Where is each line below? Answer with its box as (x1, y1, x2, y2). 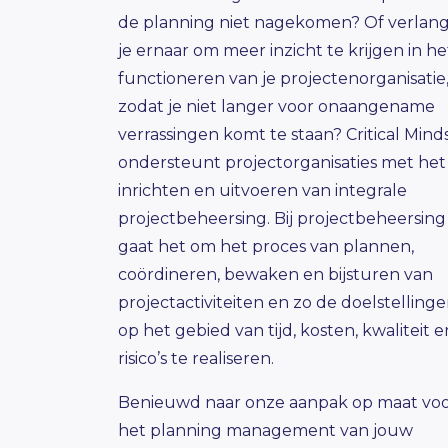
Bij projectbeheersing (274, 208, 446, 228)
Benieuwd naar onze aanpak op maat (118, 392, 418, 412)
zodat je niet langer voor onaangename (118, 96, 435, 116)
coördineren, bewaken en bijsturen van (118, 264, 433, 284)
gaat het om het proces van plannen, (118, 236, 414, 256)
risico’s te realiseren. (118, 348, 274, 368)
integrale (335, 180, 407, 200)
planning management (150, 420, 336, 440)
